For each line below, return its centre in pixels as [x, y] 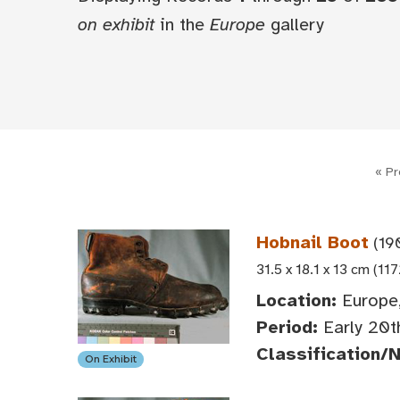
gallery [295, 25]
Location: [296, 301]
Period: [287, 328]
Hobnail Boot [312, 242]
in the [182, 25]
